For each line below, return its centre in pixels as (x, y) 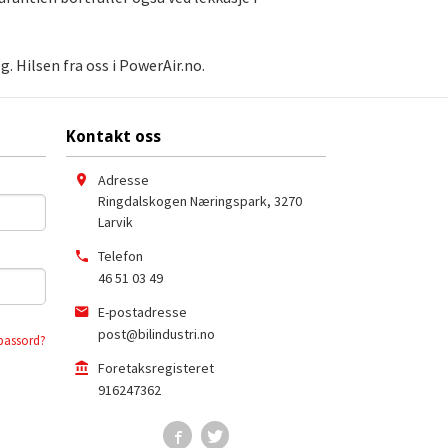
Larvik (115, 222)
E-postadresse (142, 312)
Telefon (120, 256)
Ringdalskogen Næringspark (182, 201)
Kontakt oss (113, 136)
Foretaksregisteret (156, 367)
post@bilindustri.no (156, 333)
